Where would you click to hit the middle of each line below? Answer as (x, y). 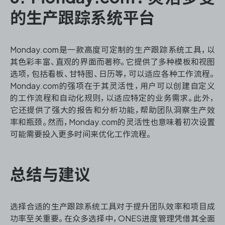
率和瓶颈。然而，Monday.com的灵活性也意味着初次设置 (113, 122)
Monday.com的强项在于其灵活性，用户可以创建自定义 (113, 86)
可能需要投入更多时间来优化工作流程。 (81, 134)
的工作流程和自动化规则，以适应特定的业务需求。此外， (113, 98)
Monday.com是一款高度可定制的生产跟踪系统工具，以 (113, 50)
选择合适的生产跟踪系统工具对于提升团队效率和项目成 (113, 207)
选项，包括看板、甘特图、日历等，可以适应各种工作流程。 (113, 74)
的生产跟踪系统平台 (82, 18)
